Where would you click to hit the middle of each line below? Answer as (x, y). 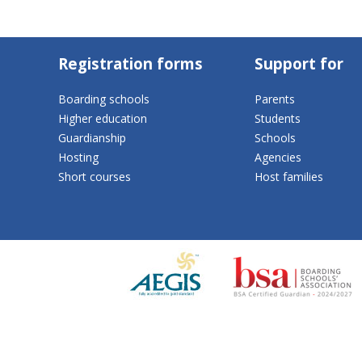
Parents (275, 99)
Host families (289, 177)
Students (278, 118)
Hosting (78, 157)
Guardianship (92, 138)
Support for (299, 63)
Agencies (278, 157)
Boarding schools (104, 99)
